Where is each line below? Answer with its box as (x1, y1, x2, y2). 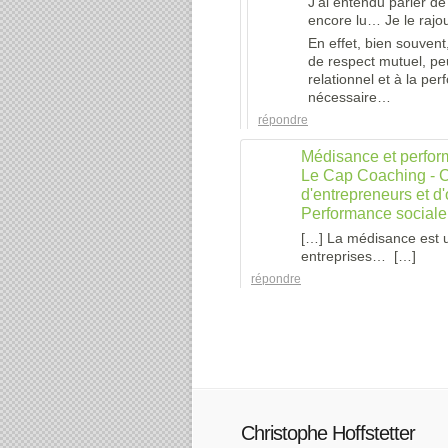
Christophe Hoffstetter (241, 422, 415, 444)
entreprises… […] (301, 248, 416, 264)
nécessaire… (308, 89, 391, 105)
